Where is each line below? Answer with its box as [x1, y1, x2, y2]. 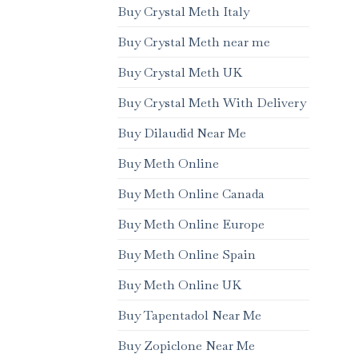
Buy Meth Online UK [117, 276, 241, 294]
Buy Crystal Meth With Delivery [117, 94, 306, 112]
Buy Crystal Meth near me [117, 34, 270, 51]
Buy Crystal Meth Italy [117, 3, 249, 21]
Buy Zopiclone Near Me [117, 337, 255, 355]
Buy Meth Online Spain [117, 246, 256, 264]
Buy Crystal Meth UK [117, 64, 242, 82]
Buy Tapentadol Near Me [117, 307, 261, 324]
